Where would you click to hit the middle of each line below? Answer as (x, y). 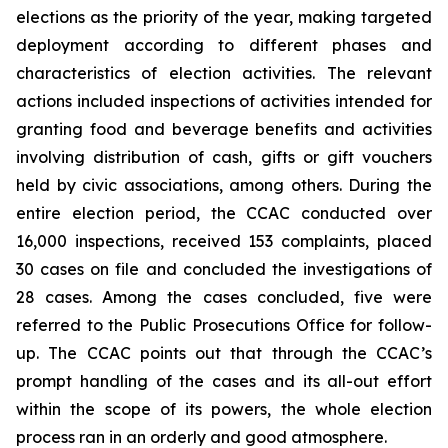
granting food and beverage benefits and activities (224, 129)
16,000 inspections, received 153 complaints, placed (224, 241)
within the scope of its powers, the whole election (224, 409)
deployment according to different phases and (224, 45)
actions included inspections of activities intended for (224, 101)
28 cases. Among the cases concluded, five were (224, 297)
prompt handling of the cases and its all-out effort (224, 381)
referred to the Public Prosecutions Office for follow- (224, 325)
